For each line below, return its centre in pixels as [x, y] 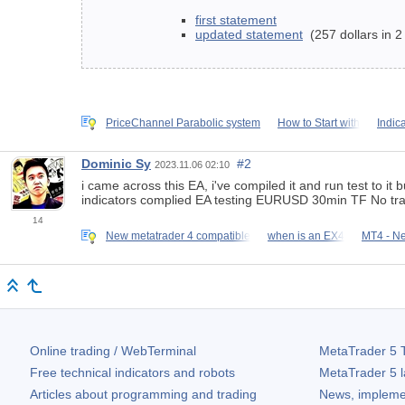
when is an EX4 [306, 236]
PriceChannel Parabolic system [183, 122]
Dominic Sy [116, 164]
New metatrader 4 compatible [178, 236]
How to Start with [319, 122]
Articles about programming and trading [143, 395]
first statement [236, 20]
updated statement [249, 35]
